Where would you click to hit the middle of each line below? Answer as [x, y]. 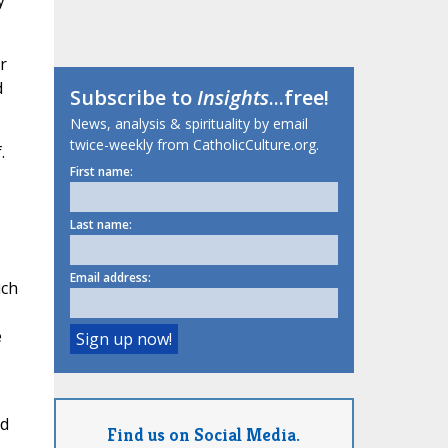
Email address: [110, 278]
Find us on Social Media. [203, 434]
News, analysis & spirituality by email [188, 124]
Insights [232, 98]
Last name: [100, 225]
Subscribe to [133, 98]
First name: [101, 172]
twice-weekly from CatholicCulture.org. [194, 145]
